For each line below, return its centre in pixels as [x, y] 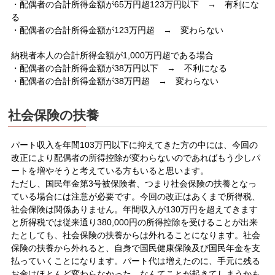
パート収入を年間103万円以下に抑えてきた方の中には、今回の [135, 145]
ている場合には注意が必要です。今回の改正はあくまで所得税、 [136, 196]
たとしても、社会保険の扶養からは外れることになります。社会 [136, 235]
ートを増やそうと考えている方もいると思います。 [110, 170]
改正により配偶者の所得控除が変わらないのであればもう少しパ [136, 157]
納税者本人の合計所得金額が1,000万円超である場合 [113, 55]
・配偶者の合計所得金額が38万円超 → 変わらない [115, 81]
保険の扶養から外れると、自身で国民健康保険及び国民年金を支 [136, 248]
